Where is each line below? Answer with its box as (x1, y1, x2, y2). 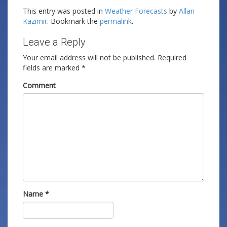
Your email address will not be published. (23, 53, 156, 62)
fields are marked (23, 63, 82, 72)
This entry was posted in (23, 6, 105, 16)
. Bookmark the (47, 16, 100, 26)
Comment (23, 81, 56, 90)
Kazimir (23, 16, 47, 26)
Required (158, 53, 186, 62)
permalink (100, 16, 132, 26)
